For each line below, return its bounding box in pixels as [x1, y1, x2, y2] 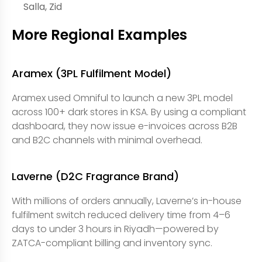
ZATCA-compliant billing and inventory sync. [12, 236, 212, 250]
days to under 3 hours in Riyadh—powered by [12, 222, 219, 236]
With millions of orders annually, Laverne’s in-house [12, 194, 242, 208]
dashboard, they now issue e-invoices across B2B [12, 119, 237, 133]
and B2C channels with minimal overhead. [12, 133, 202, 147]
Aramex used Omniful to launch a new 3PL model [12, 91, 233, 105]
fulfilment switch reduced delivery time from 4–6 [12, 208, 230, 222]
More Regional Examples [12, 25, 187, 44]
